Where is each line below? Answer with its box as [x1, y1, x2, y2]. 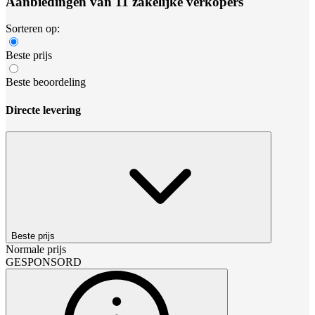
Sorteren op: [6, 22, 60, 35]
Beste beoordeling [6, 76, 86, 89]
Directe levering [6, 103, 81, 116]
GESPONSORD [6, 255, 82, 268]
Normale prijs [6, 243, 66, 255]
